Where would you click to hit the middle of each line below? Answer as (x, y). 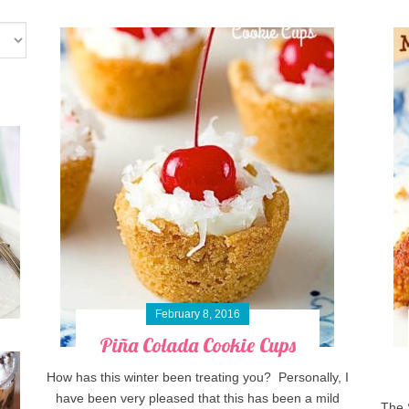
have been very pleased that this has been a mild (197, 398)
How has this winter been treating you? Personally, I (197, 377)
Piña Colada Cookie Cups (197, 345)
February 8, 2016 (197, 314)
